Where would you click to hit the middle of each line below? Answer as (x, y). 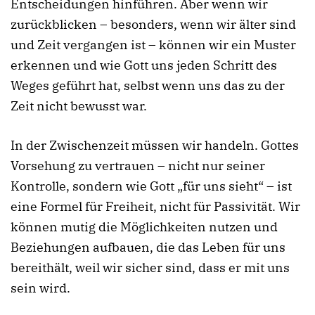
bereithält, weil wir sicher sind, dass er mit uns (150, 267)
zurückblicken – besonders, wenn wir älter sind (153, 25)
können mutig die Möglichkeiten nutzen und (144, 226)
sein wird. (40, 288)
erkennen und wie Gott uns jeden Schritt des (144, 65)
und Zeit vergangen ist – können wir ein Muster (153, 45)
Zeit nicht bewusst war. (79, 106)
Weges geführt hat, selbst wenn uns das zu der (148, 86)
